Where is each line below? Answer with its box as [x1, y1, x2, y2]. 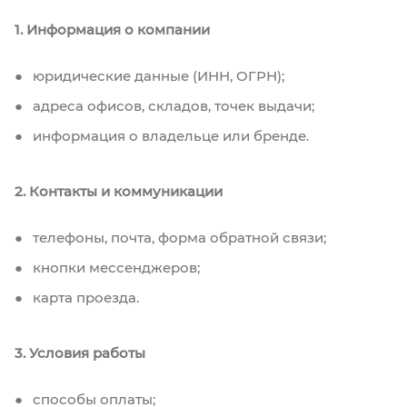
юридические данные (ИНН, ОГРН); [29, 66, 284, 84]
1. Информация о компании [15, 20, 210, 38]
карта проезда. [29, 288, 139, 306]
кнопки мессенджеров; [29, 258, 200, 276]
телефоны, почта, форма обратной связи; [29, 228, 326, 246]
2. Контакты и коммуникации [15, 182, 223, 200]
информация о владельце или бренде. [29, 126, 309, 144]
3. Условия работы [15, 343, 145, 362]
